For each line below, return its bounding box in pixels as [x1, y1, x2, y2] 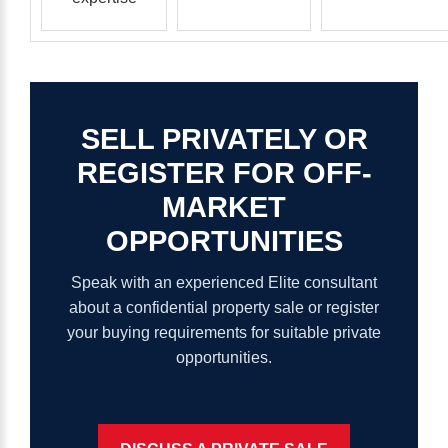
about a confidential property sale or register [69, 299, 379, 316]
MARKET [162, 191, 286, 223]
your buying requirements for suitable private [67, 324, 381, 341]
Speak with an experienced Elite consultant [71, 274, 377, 291]
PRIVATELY [161, 123, 316, 155]
